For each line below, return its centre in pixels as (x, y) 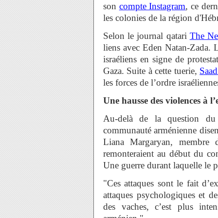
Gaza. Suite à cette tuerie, (152, 71)
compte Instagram (152, 6)
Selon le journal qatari (146, 36)
